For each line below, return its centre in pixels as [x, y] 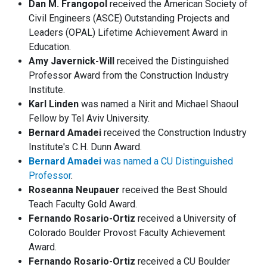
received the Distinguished [172, 61]
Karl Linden [54, 104]
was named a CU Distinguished [167, 162]
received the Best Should [173, 190]
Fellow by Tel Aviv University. [89, 119]
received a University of [186, 219]
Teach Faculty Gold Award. [83, 204]
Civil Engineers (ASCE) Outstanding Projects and [129, 18]
